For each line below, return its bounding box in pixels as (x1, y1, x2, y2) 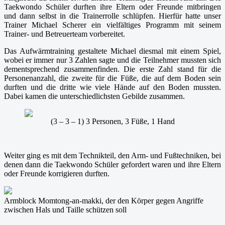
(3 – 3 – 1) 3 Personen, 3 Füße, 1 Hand (50, 117, 175, 126)
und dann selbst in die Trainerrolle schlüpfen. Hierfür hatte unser (4, 12, 221, 21)
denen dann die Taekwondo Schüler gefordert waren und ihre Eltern (4, 160, 221, 169)
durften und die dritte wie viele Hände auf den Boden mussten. (4, 83, 221, 92)
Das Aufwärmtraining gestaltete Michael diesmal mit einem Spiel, (4, 47, 221, 56)
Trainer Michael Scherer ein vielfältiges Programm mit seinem (4, 21, 221, 30)
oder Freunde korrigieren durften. (4, 169, 109, 178)
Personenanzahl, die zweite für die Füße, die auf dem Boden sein (4, 74, 221, 83)
